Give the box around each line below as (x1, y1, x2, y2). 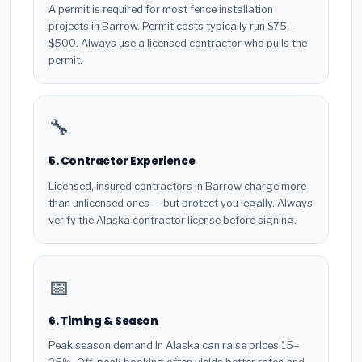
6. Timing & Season (48, 313, 158, 329)
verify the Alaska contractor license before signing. (48, 213, 297, 226)
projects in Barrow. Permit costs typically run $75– (48, 19, 293, 32)
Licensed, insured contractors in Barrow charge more (48, 179, 306, 192)
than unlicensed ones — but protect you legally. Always (48, 196, 313, 209)
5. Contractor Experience (48, 153, 196, 169)
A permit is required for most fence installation (48, 2, 273, 15)
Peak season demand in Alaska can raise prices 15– (48, 339, 299, 352)
